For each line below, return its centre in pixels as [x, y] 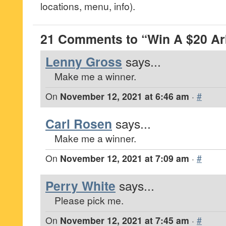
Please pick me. [89, 200]
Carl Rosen [79, 124]
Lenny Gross [84, 62]
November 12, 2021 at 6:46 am [125, 96]
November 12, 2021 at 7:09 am [125, 158]
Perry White [80, 186]
